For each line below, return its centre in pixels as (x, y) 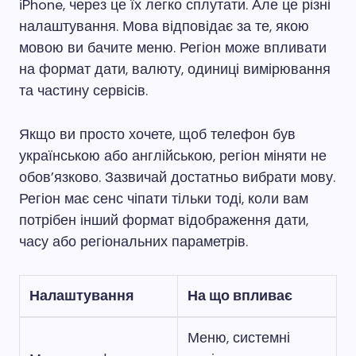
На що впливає (240, 296)
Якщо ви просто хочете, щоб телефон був (157, 134)
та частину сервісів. (83, 91)
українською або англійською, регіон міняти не (173, 156)
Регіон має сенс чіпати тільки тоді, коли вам (164, 199)
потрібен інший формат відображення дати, (164, 220)
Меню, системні (239, 338)
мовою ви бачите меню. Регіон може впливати (173, 48)
